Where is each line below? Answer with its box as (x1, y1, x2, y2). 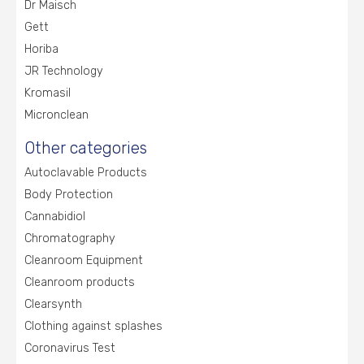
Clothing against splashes (24, 319, 162, 333)
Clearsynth (24, 297, 82, 311)
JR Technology (24, 64, 103, 78)
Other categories (24, 138, 147, 158)
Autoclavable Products (24, 166, 147, 180)
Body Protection (24, 188, 113, 201)
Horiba (24, 42, 58, 56)
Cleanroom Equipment (24, 253, 143, 267)
